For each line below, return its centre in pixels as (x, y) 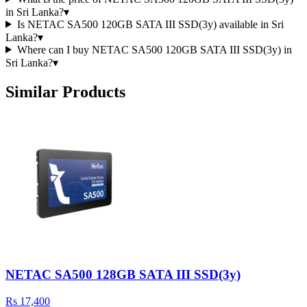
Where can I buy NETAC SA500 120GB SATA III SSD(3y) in (154, 49)
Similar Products (65, 91)
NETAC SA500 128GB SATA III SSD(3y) (123, 275)
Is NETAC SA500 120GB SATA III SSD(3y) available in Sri (150, 24)
